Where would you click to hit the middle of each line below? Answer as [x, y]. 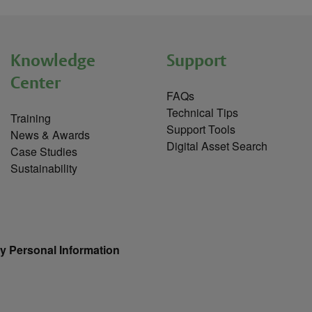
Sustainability [44, 169]
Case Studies [44, 152]
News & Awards [50, 135]
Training [31, 118]
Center [36, 83]
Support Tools [201, 130]
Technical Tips [203, 113]
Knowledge [53, 60]
